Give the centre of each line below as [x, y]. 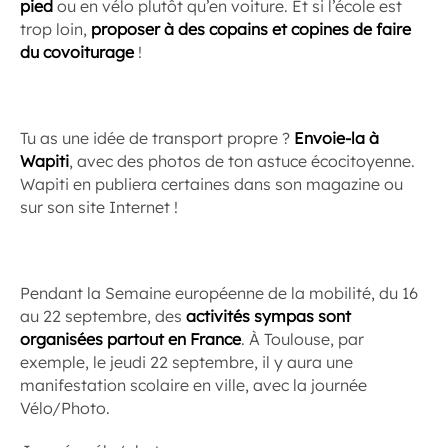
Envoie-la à [336, 138]
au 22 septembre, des [103, 316]
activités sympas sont [268, 316]
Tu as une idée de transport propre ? [157, 138]
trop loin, [55, 29]
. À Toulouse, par [302, 339]
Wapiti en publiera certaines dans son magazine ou [211, 184]
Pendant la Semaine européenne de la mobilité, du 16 [219, 293]
